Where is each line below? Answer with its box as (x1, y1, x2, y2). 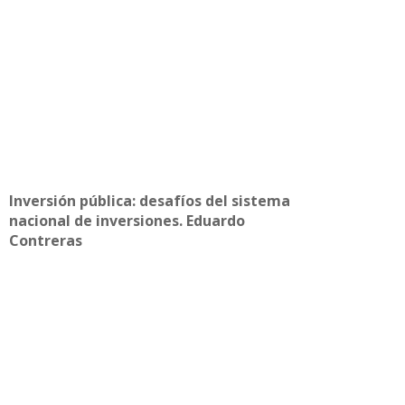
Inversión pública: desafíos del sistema (9, 190, 290, 211)
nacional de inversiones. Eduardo (9, 210, 245, 231)
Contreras (9, 230, 82, 250)
